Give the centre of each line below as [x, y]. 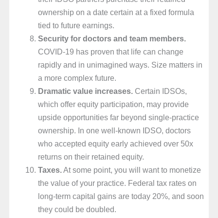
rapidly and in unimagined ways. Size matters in [120, 65]
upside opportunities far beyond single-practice [119, 118]
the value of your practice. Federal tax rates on [118, 183]
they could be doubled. [77, 209]
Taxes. [50, 170]
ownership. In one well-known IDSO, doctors [115, 131]
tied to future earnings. [76, 26]
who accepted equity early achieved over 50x [116, 144]
